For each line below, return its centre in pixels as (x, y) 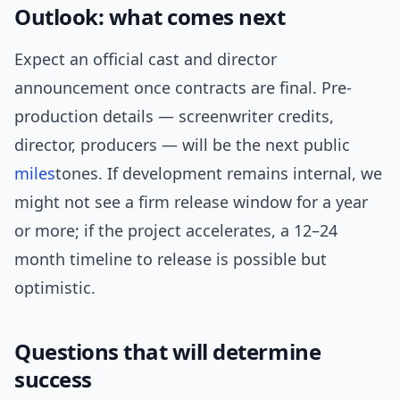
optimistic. (55, 288)
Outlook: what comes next (150, 17)
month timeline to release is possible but (171, 259)
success (53, 379)
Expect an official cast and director (146, 59)
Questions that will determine (168, 352)
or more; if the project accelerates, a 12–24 (176, 231)
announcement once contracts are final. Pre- (183, 88)
